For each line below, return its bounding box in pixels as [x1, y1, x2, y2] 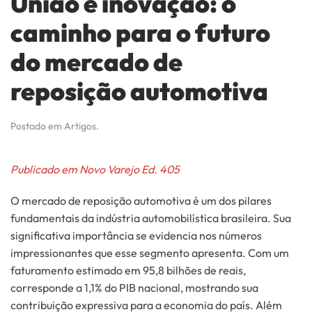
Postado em [10, 119, 64, 132]
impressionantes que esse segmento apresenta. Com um [10, 245, 289, 260]
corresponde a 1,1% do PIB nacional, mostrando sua [10, 280, 258, 295]
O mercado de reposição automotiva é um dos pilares [10, 193, 272, 208]
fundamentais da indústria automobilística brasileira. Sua [10, 210, 291, 225]
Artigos [64, 119, 96, 132]
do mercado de [10, 45, 182, 77]
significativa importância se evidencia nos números [10, 228, 262, 242]
